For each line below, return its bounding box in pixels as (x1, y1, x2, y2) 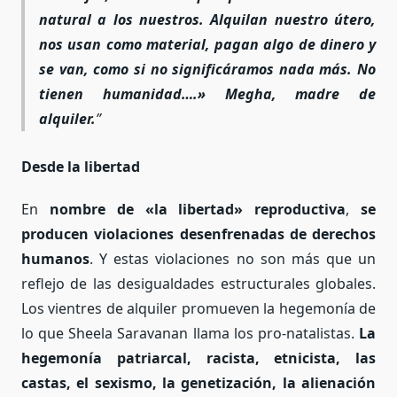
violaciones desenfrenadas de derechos (94, 223, 376, 244)
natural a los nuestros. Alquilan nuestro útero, (39, 10, 376, 30)
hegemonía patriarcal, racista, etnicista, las (21, 347, 376, 368)
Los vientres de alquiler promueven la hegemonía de (21, 298, 376, 318)
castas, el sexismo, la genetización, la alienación (21, 372, 376, 393)
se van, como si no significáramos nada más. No (39, 59, 376, 80)
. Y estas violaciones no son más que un (90, 248, 376, 269)
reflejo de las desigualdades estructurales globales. (21, 273, 376, 293)
